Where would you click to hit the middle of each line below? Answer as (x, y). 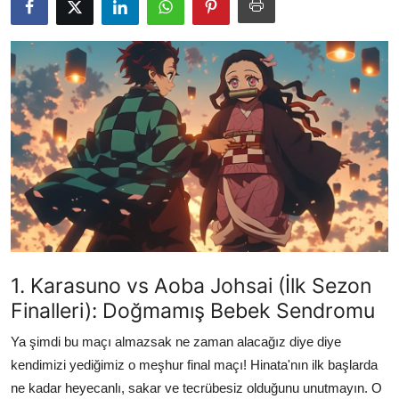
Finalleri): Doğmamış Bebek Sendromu (193, 311)
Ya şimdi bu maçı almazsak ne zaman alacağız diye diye (176, 342)
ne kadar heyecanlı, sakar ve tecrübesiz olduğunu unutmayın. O (196, 388)
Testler (36, 28)
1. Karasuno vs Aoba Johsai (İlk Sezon (191, 286)
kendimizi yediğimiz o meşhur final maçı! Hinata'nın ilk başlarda (194, 365)
